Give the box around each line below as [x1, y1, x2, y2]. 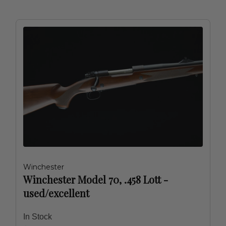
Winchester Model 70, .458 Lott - [23, 173, 168, 186]
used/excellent [23, 186, 89, 200]
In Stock [23, 212, 52, 221]
